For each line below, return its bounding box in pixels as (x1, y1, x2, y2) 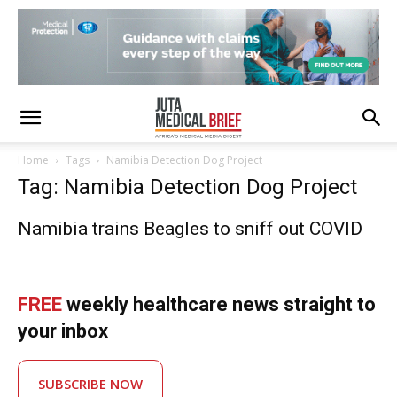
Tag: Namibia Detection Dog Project (18, 175, 357, 199)
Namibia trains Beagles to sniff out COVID (18, 218, 362, 239)
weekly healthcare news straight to (62, 293, 376, 315)
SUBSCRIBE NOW (38, 375, 143, 393)
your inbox (18, 320, 108, 342)
